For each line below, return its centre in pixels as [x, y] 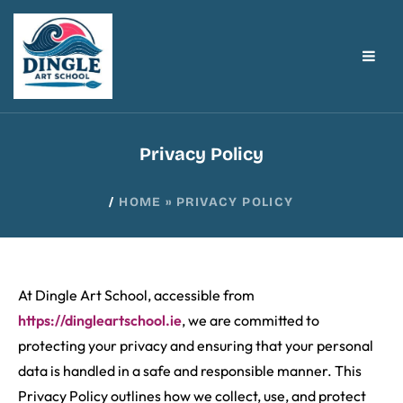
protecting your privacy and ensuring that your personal [196, 346]
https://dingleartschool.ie [100, 321]
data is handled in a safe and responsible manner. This [190, 371]
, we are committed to [251, 321]
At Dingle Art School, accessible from [136, 296]
